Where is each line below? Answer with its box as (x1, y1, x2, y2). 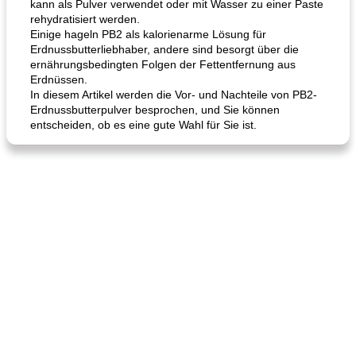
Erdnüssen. (30, 73, 87, 86)
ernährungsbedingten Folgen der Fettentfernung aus (30, 58, 296, 71)
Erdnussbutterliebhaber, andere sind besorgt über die (30, 43, 299, 56)
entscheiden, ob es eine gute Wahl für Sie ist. (30, 118, 257, 131)
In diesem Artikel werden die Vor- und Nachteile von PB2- (30, 88, 317, 101)
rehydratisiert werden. (30, 13, 140, 25)
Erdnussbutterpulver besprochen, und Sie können (30, 103, 280, 116)
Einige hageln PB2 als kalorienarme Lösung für (30, 28, 266, 41)
